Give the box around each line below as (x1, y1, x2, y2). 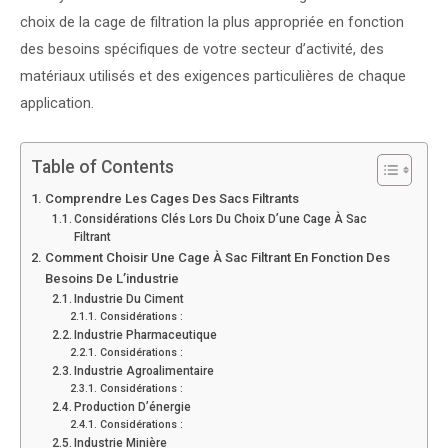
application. (20, 93, 94, 112)
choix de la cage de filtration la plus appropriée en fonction (20, 12, 404, 31)
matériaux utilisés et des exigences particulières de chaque (20, 66, 406, 85)
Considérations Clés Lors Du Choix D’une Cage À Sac (74, 212, 368, 227)
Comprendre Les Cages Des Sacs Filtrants (44, 191, 299, 207)
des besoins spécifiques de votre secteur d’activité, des (20, 39, 384, 58)
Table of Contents (31, 156, 174, 177)
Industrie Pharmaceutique (74, 328, 218, 343)
